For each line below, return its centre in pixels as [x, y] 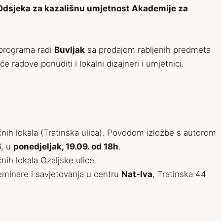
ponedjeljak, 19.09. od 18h [66, 147]
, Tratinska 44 [179, 174]
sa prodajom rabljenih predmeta [148, 50]
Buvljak [70, 50]
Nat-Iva [137, 174]
